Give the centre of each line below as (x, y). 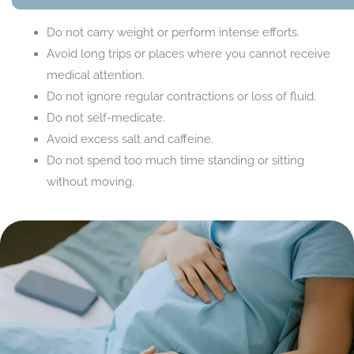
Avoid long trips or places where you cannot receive (188, 53)
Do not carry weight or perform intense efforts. (173, 32)
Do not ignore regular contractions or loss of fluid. (181, 96)
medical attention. (95, 74)
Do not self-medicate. (105, 117)
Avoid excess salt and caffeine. (130, 138)
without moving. (90, 181)
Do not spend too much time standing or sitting (175, 160)
